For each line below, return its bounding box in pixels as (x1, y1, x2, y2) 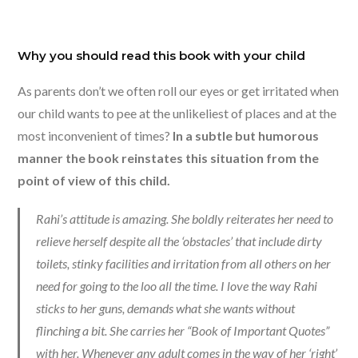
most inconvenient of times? (18, 128, 173, 144)
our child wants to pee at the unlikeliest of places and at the (18, 105, 337, 121)
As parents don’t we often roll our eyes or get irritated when (18, 83, 340, 99)
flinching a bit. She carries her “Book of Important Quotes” (36, 323, 330, 339)
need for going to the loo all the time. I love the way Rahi (36, 278, 318, 294)
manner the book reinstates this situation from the (18, 150, 320, 166)
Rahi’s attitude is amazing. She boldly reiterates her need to (36, 211, 334, 227)
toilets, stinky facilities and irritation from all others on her (36, 256, 332, 272)
